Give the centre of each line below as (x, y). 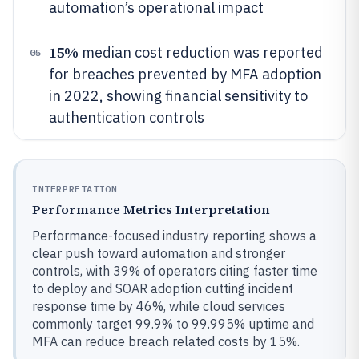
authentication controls (127, 117)
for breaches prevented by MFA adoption (185, 74)
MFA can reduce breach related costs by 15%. (166, 341)
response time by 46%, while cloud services (159, 306)
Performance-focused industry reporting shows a (174, 236)
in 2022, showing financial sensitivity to (178, 96)
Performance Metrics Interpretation (151, 209)
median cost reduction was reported (200, 52)
